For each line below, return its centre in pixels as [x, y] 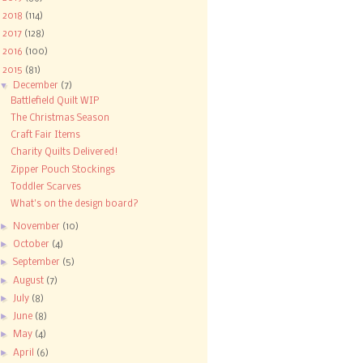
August [30, 281]
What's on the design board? [75, 205]
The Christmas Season [60, 118]
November [38, 226]
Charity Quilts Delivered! [65, 153]
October [33, 245]
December [37, 86]
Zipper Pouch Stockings [63, 170]
